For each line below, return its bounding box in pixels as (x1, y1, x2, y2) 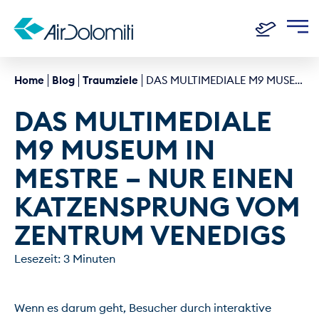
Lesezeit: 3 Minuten (14, 251, 115, 266)
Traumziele (83, 73, 138, 87)
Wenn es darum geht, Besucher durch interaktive (14, 300, 271, 315)
